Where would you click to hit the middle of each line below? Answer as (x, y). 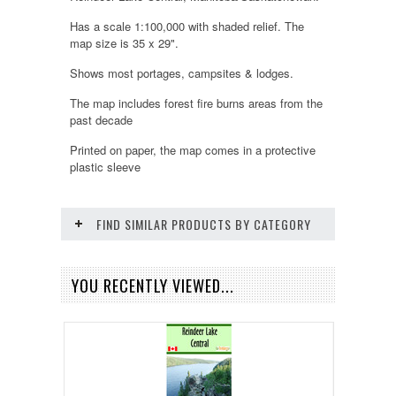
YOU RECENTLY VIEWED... (153, 285)
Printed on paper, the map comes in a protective (193, 149)
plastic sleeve (105, 166)
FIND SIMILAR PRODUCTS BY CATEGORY (204, 224)
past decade (101, 119)
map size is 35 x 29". (124, 42)
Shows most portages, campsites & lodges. (182, 72)
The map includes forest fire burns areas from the (196, 103)
